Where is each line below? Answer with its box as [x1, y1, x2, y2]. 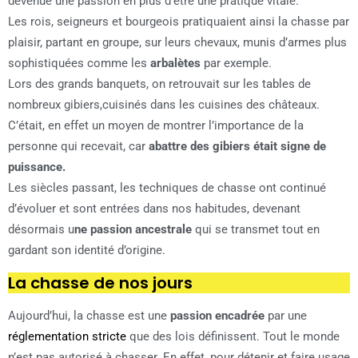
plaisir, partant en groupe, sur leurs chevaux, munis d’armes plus [8, 35, 347, 50]
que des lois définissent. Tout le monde [129, 329, 340, 344]
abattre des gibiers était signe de [149, 139, 326, 154]
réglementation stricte [8, 329, 129, 344]
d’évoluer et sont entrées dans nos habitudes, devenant [8, 201, 300, 217]
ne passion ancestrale [74, 222, 192, 237]
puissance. [8, 160, 66, 175]
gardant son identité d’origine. [8, 243, 165, 258]
